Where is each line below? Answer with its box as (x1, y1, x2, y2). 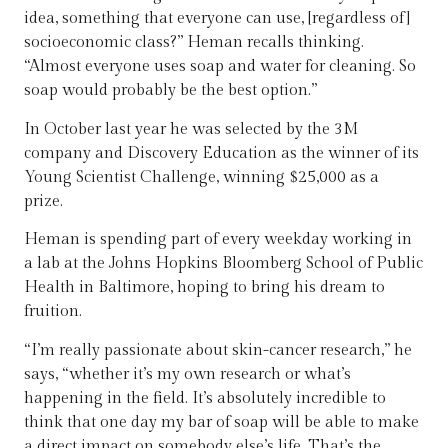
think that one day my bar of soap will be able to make (24, 412, 419, 432)
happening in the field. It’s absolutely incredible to (24, 388, 386, 408)
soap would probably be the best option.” (24, 81, 317, 101)
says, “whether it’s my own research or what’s (24, 364, 351, 384)
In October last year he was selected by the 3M (24, 119, 358, 139)
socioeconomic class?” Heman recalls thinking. (24, 33, 364, 53)
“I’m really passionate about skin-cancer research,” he (24, 340, 412, 360)
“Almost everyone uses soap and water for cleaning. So (24, 57, 416, 77)
